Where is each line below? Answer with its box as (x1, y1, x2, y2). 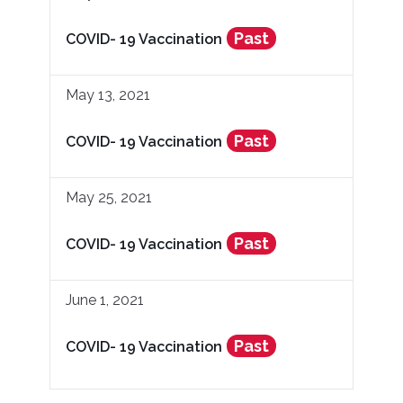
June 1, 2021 (66, 291, 144, 309)
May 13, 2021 (66, 85, 150, 103)
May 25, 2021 (66, 188, 152, 206)
